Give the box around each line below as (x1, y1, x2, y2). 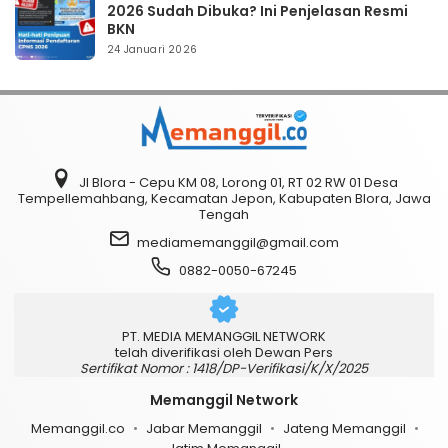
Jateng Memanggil (283, 419, 406, 439)
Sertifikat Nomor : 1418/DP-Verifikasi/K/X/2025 (80, 359, 368, 379)
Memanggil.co (31, 419, 125, 439)
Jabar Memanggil (146, 419, 262, 439)
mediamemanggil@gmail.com (137, 233, 339, 253)
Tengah (199, 205, 249, 225)
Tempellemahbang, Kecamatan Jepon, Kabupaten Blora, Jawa (17, 189, 431, 209)
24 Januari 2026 (107, 42, 197, 58)
